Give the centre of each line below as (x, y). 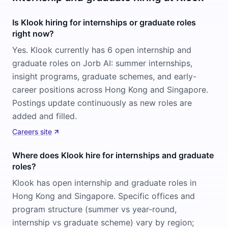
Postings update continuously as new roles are (102, 103)
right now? (33, 34)
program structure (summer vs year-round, (94, 209)
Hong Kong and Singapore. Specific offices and (104, 196)
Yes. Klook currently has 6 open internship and (102, 50)
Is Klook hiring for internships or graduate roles (104, 22)
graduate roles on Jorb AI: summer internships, (102, 63)
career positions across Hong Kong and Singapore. (110, 90)
